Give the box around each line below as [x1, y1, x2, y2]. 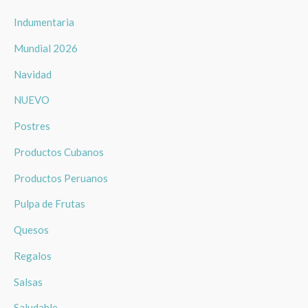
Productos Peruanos [14, 171, 108, 184]
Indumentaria [14, 16, 74, 29]
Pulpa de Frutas [14, 197, 85, 210]
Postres [14, 120, 50, 133]
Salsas [14, 275, 43, 288]
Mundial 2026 [14, 41, 78, 54]
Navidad [14, 67, 52, 80]
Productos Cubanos [14, 145, 104, 158]
